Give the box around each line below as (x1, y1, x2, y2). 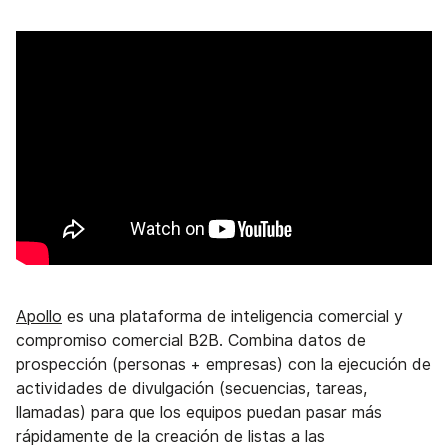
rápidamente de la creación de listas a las (16, 426, 325, 446)
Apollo (16, 306, 62, 326)
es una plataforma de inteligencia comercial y (62, 306, 403, 326)
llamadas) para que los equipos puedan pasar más (16, 402, 382, 422)
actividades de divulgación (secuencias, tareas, (16, 378, 367, 398)
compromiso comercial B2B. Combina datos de (16, 330, 366, 350)
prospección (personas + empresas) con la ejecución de (16, 354, 431, 374)
